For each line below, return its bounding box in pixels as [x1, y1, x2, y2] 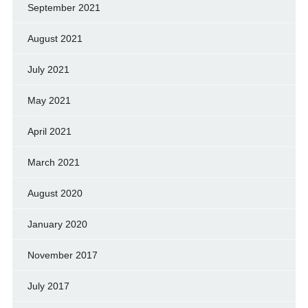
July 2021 [27, 64, 69, 76]
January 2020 [27, 219, 87, 230]
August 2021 [27, 33, 82, 45]
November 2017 [27, 250, 98, 261]
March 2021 [27, 157, 80, 168]
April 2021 [27, 126, 71, 137]
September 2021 [27, 2, 100, 14]
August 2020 [27, 188, 82, 199]
